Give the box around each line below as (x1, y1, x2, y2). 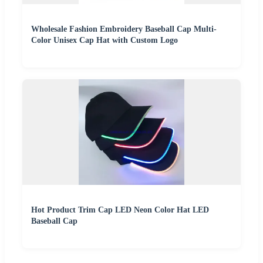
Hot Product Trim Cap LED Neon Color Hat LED (31, 205, 209, 215)
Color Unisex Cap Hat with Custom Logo (31, 36, 178, 45)
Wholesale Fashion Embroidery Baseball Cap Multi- (31, 25, 217, 34)
